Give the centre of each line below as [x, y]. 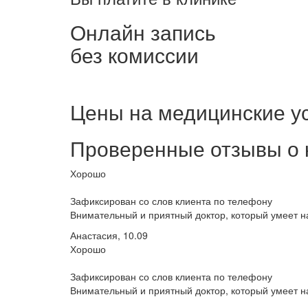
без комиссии [134, 54]
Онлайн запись [143, 32]
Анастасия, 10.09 [109, 235]
